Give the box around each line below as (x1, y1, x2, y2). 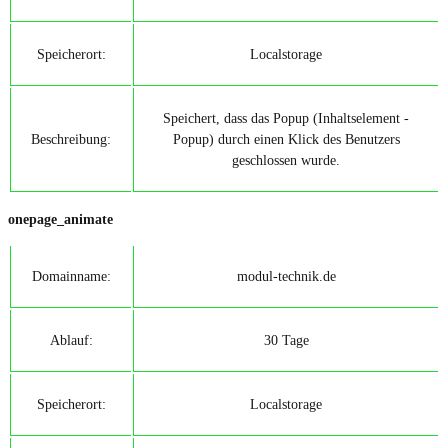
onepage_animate (8, 210, 113, 227)
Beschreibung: (31, 131, 111, 148)
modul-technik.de (236, 267, 336, 284)
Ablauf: (49, 331, 93, 348)
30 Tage (263, 331, 309, 348)
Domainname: (31, 267, 111, 284)
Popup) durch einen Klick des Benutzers (172, 131, 400, 148)
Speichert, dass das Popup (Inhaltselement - (163, 110, 409, 127)
